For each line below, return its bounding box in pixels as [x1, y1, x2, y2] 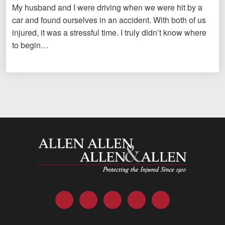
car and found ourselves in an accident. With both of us [12, 14, 206, 26]
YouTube [127, 191, 159, 203]
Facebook [55, 191, 90, 203]
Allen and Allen [37, 132, 92, 144]
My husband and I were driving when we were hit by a [12, 2, 202, 14]
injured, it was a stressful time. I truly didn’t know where [12, 27, 206, 39]
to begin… [12, 39, 49, 51]
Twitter [79, 191, 102, 203]
